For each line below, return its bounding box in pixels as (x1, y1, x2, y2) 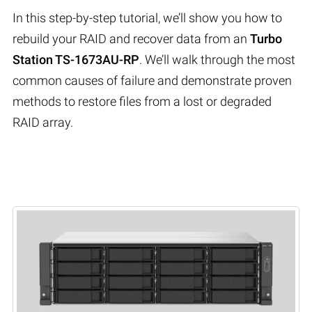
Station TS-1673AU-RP (13, 52, 139, 67)
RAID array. (13, 114, 73, 130)
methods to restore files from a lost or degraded (13, 93, 272, 109)
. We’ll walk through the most (139, 52, 295, 67)
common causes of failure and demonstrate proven (13, 72, 292, 88)
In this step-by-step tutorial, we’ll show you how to (13, 10, 282, 25)
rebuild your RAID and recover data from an (13, 31, 250, 46)
